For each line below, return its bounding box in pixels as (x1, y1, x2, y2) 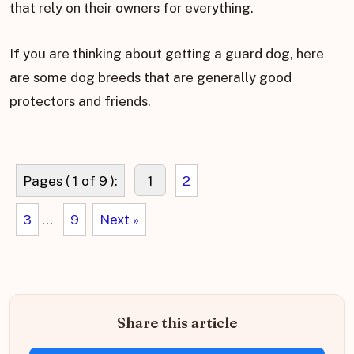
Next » (100, 212, 140, 228)
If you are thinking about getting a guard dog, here (9, 46, 324, 62)
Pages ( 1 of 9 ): (23, 172, 118, 189)
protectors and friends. (9, 93, 151, 109)
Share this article (117, 313, 237, 332)
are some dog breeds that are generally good (9, 70, 292, 85)
